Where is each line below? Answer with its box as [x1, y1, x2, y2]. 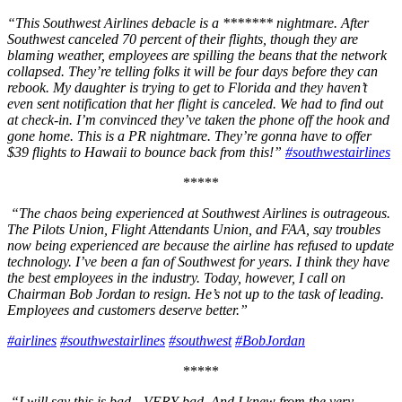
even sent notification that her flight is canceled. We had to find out [7, 96, 383, 112]
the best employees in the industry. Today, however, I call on [7, 270, 345, 286]
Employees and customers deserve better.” [7, 302, 248, 319]
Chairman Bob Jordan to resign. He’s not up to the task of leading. [7, 286, 384, 302]
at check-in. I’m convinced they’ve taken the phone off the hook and [7, 112, 389, 128]
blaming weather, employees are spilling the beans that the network [7, 48, 387, 64]
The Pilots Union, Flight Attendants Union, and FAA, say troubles [7, 222, 380, 238]
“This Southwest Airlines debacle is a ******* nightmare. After [7, 15, 369, 31]
